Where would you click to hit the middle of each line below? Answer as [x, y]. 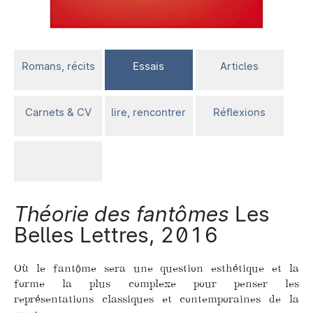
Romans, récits [58, 66]
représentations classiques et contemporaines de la [156, 299]
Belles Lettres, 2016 [116, 234]
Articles [240, 66]
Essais [149, 66]
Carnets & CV [58, 112]
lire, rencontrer [149, 112]
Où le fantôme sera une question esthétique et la [156, 268]
